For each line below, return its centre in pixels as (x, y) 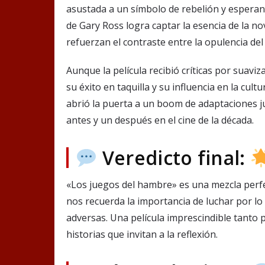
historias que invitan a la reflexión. (142, 235)
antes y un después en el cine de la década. (160, 120)
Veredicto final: (174, 158)
